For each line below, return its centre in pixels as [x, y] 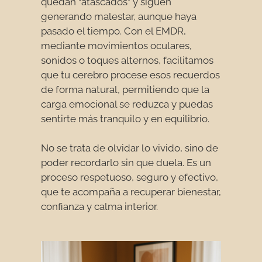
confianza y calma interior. [99, 207]
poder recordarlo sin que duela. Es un [126, 163]
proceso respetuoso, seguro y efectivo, [130, 177]
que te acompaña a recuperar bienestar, [131, 192]
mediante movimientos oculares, [116, 45]
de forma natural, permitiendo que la [125, 89]
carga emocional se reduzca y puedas [127, 104]
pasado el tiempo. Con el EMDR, [113, 31]
